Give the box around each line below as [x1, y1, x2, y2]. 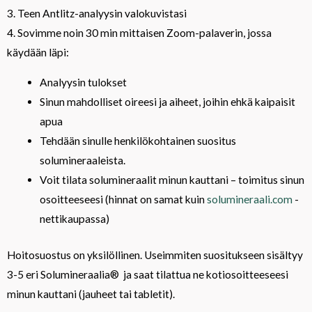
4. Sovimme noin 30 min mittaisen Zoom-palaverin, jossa [7, 26, 272, 39]
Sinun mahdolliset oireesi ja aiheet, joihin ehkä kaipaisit [39, 95, 295, 109]
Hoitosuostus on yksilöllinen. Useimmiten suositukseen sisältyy [7, 248, 303, 261]
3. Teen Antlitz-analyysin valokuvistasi [7, 6, 187, 19]
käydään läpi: [7, 45, 69, 58]
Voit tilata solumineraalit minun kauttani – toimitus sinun [39, 173, 304, 187]
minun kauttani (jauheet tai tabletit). [7, 287, 175, 300]
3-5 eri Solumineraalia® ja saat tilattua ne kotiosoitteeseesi [7, 267, 288, 281]
